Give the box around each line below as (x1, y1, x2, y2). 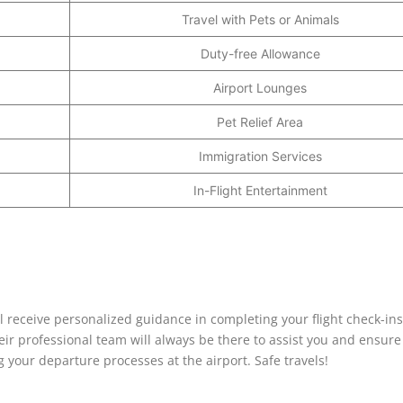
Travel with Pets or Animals (181, 11, 339, 27)
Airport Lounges (213, 79, 307, 95)
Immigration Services (198, 148, 322, 164)
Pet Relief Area (217, 113, 303, 130)
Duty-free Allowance (200, 45, 320, 61)
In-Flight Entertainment (193, 182, 327, 198)
